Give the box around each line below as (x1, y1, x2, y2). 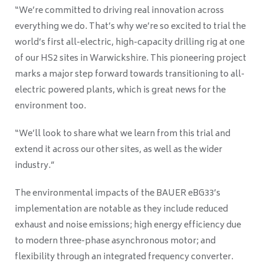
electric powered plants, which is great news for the (15, 83, 226, 98)
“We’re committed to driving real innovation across (15, 4, 224, 19)
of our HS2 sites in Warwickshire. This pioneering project (15, 51, 246, 67)
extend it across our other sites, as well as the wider (15, 143, 222, 158)
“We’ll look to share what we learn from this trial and (15, 127, 230, 142)
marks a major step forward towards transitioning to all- (15, 67, 245, 82)
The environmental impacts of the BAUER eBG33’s (15, 186, 220, 202)
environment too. (15, 99, 86, 114)
